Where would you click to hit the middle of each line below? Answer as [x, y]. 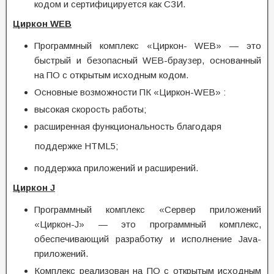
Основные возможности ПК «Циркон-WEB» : [130, 92]
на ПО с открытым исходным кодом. [111, 75]
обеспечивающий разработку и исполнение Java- [148, 239]
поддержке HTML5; [65, 146]
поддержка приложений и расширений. [116, 168]
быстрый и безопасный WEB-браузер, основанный [148, 60]
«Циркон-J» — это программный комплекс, [148, 224]
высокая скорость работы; [90, 109]
